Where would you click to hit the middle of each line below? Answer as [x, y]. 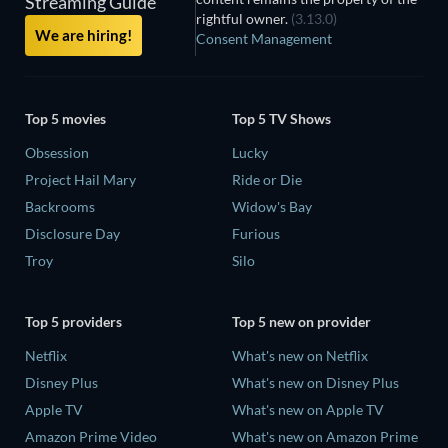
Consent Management [264, 39]
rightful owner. [244, 19]
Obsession [57, 152]
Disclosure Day [72, 233]
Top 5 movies [65, 118]
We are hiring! [83, 35]
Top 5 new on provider [301, 322]
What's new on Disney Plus [315, 383]
